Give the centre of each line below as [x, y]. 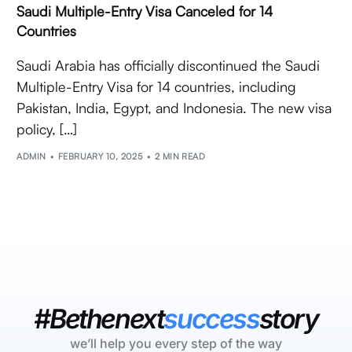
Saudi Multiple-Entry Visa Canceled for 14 [145, 11]
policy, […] [47, 128]
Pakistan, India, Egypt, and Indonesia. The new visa [174, 107]
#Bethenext [99, 319]
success [211, 319]
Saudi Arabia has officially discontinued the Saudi [169, 65]
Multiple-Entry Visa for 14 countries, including [157, 86]
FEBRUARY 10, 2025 [100, 157]
